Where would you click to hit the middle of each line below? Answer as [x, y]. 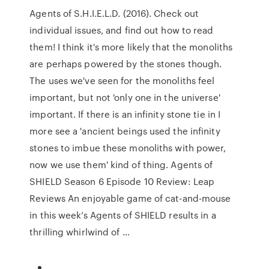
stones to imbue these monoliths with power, [128, 148]
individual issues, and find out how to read [122, 30]
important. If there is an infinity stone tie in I [125, 114]
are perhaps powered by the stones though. [126, 64]
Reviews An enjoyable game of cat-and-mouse [130, 198]
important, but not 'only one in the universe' [125, 97]
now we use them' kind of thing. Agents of [121, 165]
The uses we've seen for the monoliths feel [122, 80]
